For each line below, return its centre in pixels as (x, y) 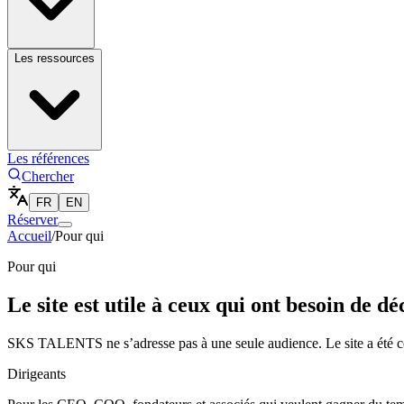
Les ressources (55, 58)
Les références (48, 158)
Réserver (32, 220)
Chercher (48, 176)
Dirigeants (37, 373)
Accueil (29, 236)
